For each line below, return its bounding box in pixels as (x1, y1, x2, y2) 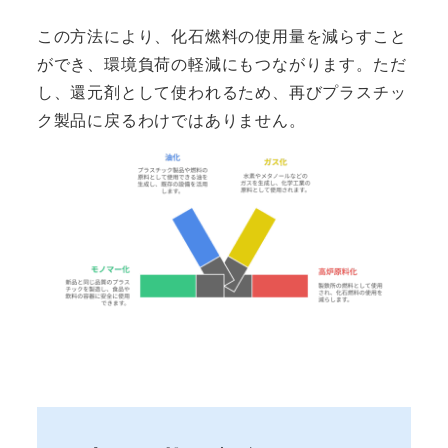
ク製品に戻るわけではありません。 (36, 107, 306, 131)
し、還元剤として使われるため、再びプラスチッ (36, 79, 407, 103)
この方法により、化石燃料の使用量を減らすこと (36, 23, 407, 47)
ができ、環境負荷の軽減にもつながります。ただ (36, 51, 407, 75)
